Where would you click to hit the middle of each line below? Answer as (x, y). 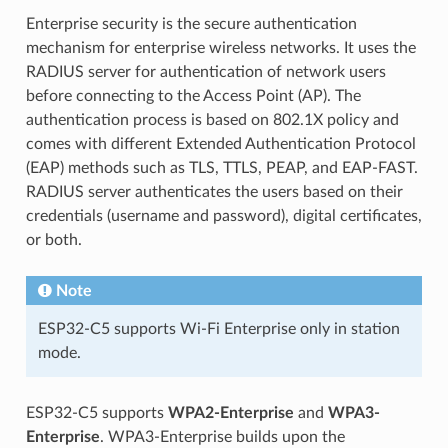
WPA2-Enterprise (230, 412)
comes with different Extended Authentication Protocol (220, 143)
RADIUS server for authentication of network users (205, 71)
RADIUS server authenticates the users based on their (214, 191)
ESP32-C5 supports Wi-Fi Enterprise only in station (218, 328)
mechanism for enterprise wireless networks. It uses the (220, 47)
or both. (53, 239)
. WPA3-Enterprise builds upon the (222, 436)
